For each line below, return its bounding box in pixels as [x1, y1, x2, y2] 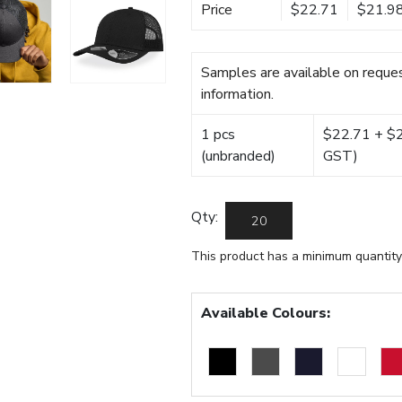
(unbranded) [201, 146, 276, 167]
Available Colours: [201, 303, 331, 324]
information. [201, 84, 275, 105]
